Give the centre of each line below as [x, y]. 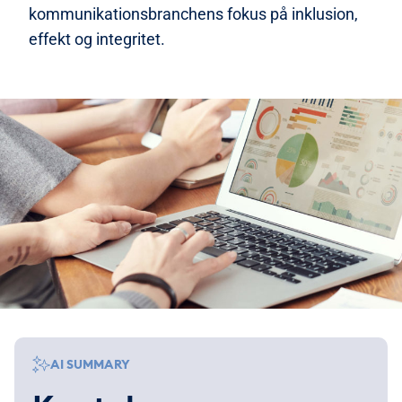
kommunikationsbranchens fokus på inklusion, [193, 14]
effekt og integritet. [97, 39]
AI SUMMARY [90, 365]
